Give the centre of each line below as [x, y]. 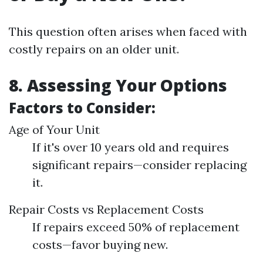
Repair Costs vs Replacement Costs [106, 209]
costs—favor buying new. [100, 245]
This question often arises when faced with [128, 31]
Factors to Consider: [82, 108]
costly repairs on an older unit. [94, 49]
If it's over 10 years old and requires [131, 147]
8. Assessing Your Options [118, 85]
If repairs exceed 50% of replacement [136, 227]
